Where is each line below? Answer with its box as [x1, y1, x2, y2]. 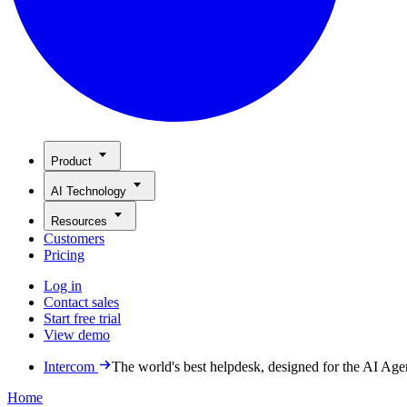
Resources [51, 214, 107, 228]
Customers [44, 231, 104, 246]
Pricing [44, 247, 84, 263]
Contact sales [44, 294, 119, 310]
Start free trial [44, 311, 121, 326]
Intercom [44, 359, 94, 374]
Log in [44, 278, 82, 293]
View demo [44, 327, 110, 342]
